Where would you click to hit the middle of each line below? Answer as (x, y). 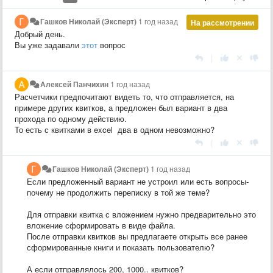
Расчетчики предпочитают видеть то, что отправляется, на (124, 96)
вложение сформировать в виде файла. (101, 225)
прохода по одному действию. (71, 118)
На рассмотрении (222, 22)
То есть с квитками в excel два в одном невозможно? (115, 129)
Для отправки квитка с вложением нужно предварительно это (141, 214)
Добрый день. (40, 34)
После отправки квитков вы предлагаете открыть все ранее (137, 236)
